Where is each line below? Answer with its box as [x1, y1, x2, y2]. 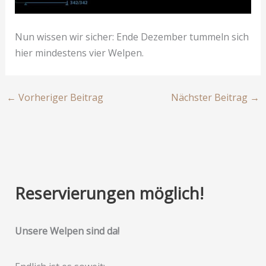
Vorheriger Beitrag [15, 90, 103, 104]
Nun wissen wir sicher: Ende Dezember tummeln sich [14, 30, 249, 43]
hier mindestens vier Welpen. [14, 46, 144, 59]
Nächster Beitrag [171, 90, 251, 104]
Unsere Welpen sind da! [14, 224, 119, 237]
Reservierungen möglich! [14, 182, 204, 204]
